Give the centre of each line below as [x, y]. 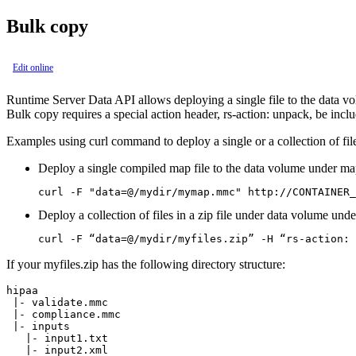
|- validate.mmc [57, 302]
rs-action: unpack [266, 114]
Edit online [33, 67]
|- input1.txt [57, 338]
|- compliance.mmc [64, 314]
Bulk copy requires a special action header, [115, 114]
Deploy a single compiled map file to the [141, 168]
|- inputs [38, 326]
